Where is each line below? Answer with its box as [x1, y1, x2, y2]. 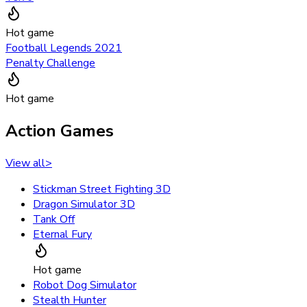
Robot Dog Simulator [33, 277, 136, 293]
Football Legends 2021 [5, 40, 122, 56]
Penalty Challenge [5, 55, 95, 71]
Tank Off [33, 211, 75, 227]
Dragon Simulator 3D [33, 196, 135, 212]
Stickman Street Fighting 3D [33, 181, 171, 197]
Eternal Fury [33, 226, 92, 242]
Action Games [5, 119, 114, 142]
